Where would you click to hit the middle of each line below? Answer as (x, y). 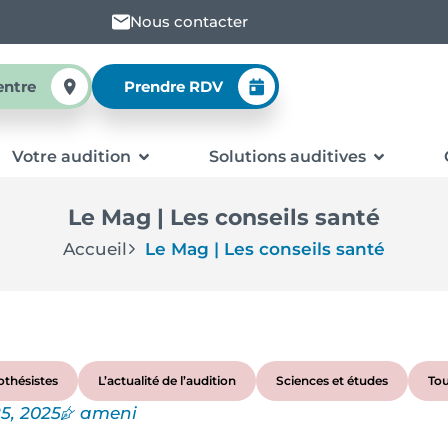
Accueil (95, 249)
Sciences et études (332, 380)
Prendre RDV (173, 86)
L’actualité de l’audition (167, 380)
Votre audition (71, 156)
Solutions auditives (287, 156)
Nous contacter (188, 21)
